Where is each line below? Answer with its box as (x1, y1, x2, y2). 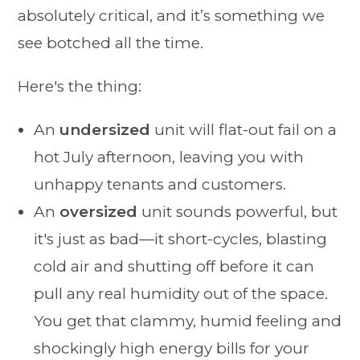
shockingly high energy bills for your (34, 339, 310, 358)
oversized (59, 202, 138, 222)
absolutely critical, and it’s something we (18, 6, 325, 26)
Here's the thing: (18, 77, 142, 96)
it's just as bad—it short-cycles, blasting (34, 230, 328, 249)
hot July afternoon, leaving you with (34, 148, 305, 167)
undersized (59, 121, 151, 140)
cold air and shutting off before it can (34, 257, 315, 276)
